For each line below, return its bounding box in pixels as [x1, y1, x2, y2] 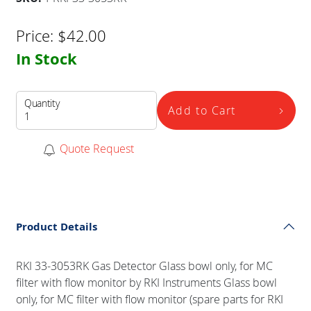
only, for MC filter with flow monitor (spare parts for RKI [15, 291, 283, 307]
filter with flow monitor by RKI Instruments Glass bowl [15, 274, 277, 290]
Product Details [15, 219, 97, 234]
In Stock [15, 48, 77, 70]
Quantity [24, 96, 59, 110]
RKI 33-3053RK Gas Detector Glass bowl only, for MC [15, 258, 273, 274]
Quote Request [60, 141, 134, 157]
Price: [15, 26, 58, 47]
